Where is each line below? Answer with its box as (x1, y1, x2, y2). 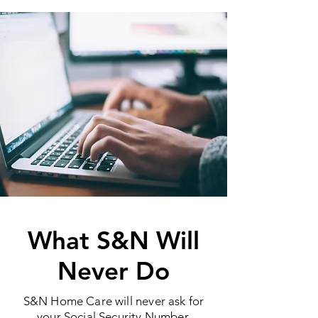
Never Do (57, 256, 170, 286)
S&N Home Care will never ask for (23, 294, 204, 308)
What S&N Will (28, 225, 199, 256)
